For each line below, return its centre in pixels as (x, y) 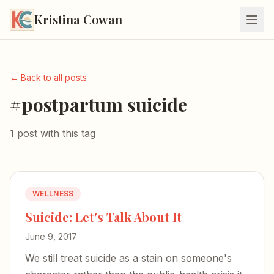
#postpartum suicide (98, 105)
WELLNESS (53, 194)
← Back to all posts (48, 77)
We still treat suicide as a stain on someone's (128, 258)
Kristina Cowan (78, 19)
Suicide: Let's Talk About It (103, 217)
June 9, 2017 (51, 236)
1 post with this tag (53, 133)
